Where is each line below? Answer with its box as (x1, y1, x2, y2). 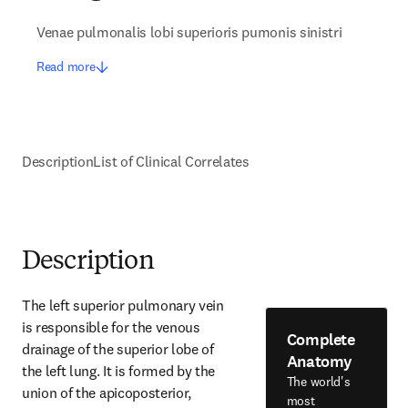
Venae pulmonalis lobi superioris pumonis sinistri (36, 23, 342, 41)
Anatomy (286, 350, 353, 372)
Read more (36, 58, 96, 75)
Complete (286, 328, 355, 351)
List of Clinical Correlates (93, 152, 250, 170)
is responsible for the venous (22, 318, 200, 336)
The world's (286, 372, 351, 390)
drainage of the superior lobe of (22, 340, 214, 358)
